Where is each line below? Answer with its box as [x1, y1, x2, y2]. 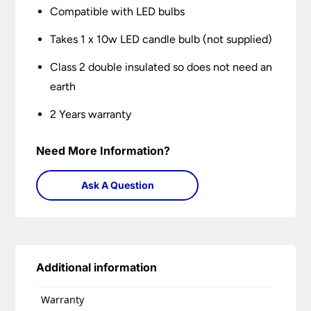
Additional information [36, 260, 158, 275]
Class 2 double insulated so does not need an [50, 60, 273, 74]
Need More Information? [36, 144, 171, 158]
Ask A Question [81, 179, 154, 192]
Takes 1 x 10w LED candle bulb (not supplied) [50, 33, 273, 47]
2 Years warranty [50, 108, 132, 121]
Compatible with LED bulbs [50, 5, 185, 19]
